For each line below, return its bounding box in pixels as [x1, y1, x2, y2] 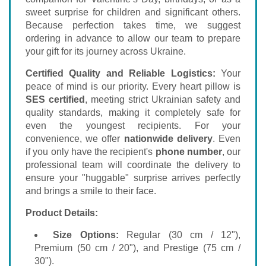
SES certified [26, 94, 85, 104]
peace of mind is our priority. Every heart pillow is [26, 81, 240, 91]
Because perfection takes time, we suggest [26, 20, 240, 30]
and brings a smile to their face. [26, 186, 156, 196]
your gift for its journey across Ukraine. [26, 46, 186, 56]
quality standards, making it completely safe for [26, 107, 240, 118]
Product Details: [26, 208, 98, 218]
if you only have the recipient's [26, 147, 156, 157]
